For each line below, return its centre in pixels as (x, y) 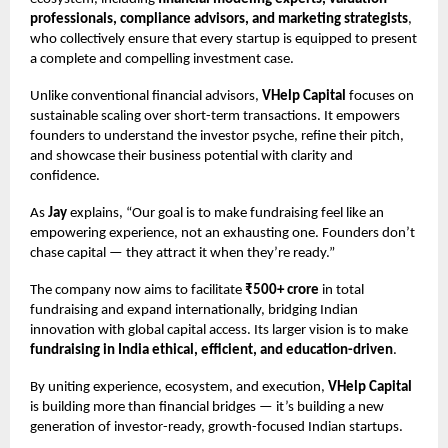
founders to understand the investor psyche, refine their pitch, (217, 136)
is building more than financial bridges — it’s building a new (207, 407)
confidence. (65, 176)
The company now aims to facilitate (137, 290)
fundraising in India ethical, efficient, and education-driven (211, 350)
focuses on (380, 96)
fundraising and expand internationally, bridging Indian (194, 310)
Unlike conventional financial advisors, (146, 96)
